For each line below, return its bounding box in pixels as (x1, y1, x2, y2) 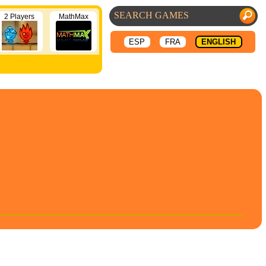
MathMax (58, 12, 88, 21)
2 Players (4, 12, 34, 21)
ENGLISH (201, 37, 236, 46)
